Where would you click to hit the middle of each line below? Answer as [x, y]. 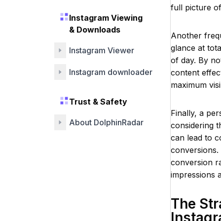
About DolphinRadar [106, 122]
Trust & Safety [98, 102]
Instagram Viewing [106, 18]
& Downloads [95, 30]
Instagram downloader [111, 72]
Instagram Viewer [102, 50]
